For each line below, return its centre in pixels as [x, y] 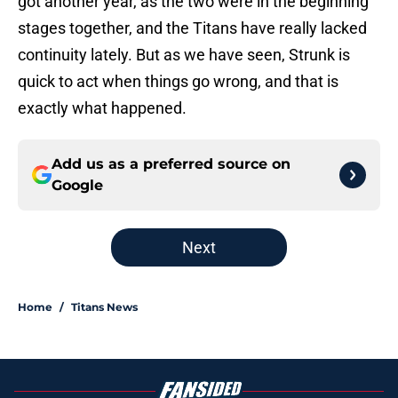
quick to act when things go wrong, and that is [178, 82]
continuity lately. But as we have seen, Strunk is [184, 55]
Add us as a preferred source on [171, 164]
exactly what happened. [102, 108]
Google [77, 186]
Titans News [104, 307]
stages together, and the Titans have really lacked [192, 28]
